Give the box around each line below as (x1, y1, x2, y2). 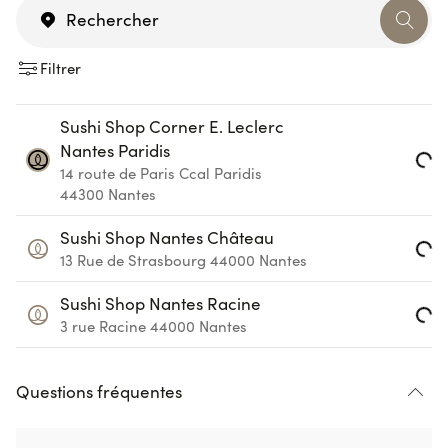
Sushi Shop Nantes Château (60, 226, 274, 249)
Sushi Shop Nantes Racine (60, 292, 261, 315)
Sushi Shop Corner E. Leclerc (60, 115, 284, 138)
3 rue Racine (60, 316, 146, 336)
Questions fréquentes (16, 380, 182, 403)
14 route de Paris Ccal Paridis (60, 163, 262, 183)
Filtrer (40, 58, 81, 78)
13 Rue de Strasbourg (60, 250, 206, 270)
